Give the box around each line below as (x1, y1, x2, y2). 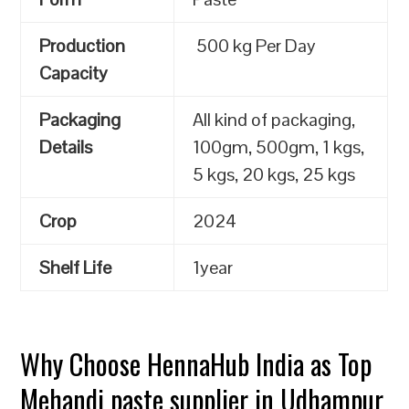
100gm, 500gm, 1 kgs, (193, 135, 365, 159)
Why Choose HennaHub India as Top (20, 343, 372, 384)
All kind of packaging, (193, 108, 356, 131)
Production (39, 34, 126, 58)
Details (39, 135, 93, 159)
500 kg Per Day (193, 34, 317, 58)
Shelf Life (39, 256, 112, 279)
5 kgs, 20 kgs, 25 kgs (193, 163, 356, 186)
